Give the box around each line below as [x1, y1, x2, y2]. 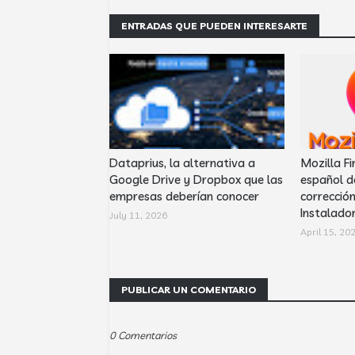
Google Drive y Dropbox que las [109, 172, 283, 187]
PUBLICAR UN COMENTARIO [121, 284, 256, 296]
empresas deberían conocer [109, 189, 259, 204]
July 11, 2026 [109, 209, 167, 221]
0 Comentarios [109, 329, 177, 342]
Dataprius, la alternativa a [109, 155, 255, 170]
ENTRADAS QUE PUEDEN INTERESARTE [121, 20, 307, 32]
